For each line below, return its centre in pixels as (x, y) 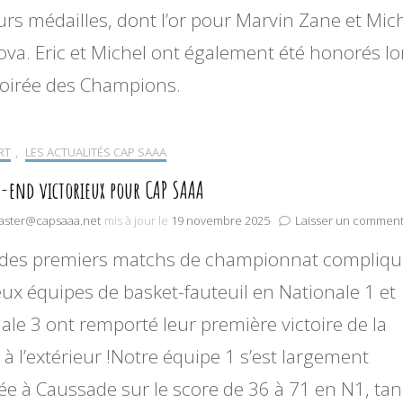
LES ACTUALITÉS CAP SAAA (96, 152)
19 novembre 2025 (220, 221)
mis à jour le (138, 221)
